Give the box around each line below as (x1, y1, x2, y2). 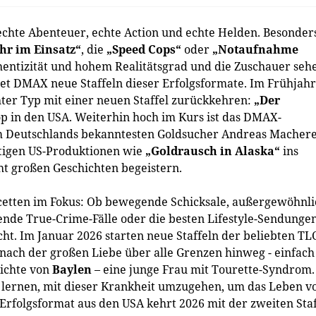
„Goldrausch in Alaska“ (145, 143, 280, 159)
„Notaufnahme (212, 42, 298, 57)
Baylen (52, 262, 95, 277)
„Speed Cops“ (107, 42, 184, 57)
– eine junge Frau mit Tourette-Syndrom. (95, 262, 315, 277)
